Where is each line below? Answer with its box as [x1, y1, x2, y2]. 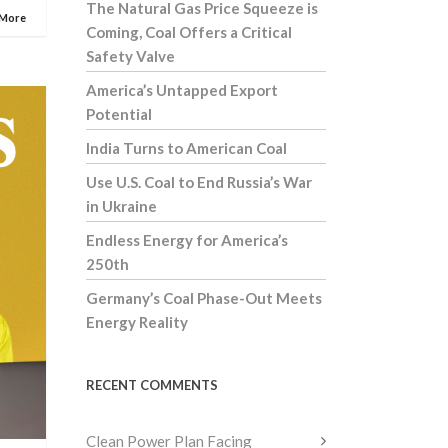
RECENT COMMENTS [86, 377, 218, 393]
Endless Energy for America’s [86, 231, 288, 249]
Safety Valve [86, 47, 175, 65]
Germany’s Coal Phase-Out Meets [86, 289, 322, 307]
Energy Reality [86, 313, 188, 331]
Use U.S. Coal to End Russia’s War [86, 173, 312, 191]
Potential [86, 105, 152, 123]
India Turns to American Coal [86, 139, 287, 157]
